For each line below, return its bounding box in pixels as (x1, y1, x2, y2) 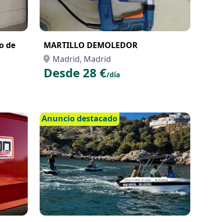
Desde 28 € (44, 64, 107, 81)
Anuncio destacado (42, 113, 117, 124)
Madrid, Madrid (53, 54, 111, 64)
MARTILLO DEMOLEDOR (44, 40, 138, 51)
